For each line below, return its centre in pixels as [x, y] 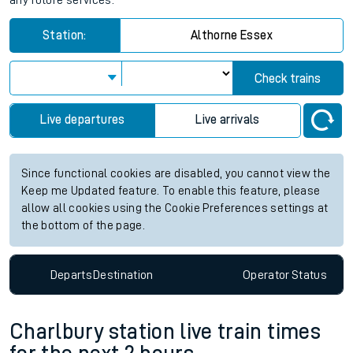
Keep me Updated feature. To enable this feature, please [171, 191]
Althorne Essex [232, 35]
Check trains [288, 79]
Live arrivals [228, 120]
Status [309, 275]
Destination [123, 275]
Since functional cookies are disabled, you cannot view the [176, 174]
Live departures [83, 120]
